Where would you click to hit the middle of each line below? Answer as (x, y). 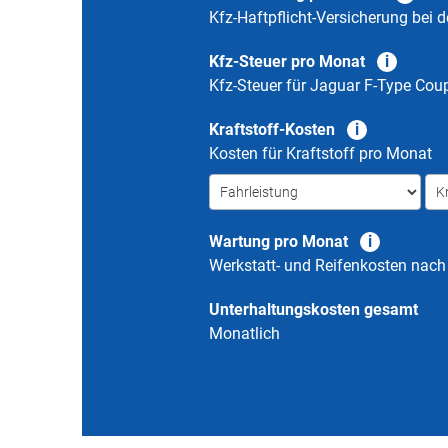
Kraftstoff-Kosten (272, 129)
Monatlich (244, 333)
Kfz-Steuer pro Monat (287, 61)
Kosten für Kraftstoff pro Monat (320, 153)
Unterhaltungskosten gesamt (313, 309)
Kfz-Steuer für (259, 85)
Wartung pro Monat (278, 241)
